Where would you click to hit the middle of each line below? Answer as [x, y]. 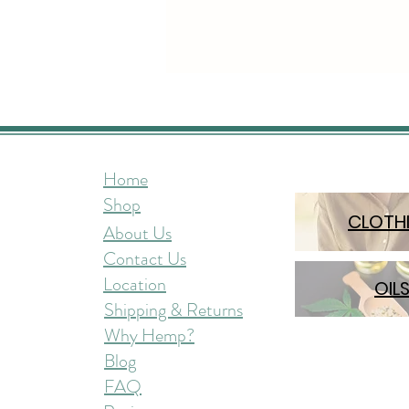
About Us [137, 233]
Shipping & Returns [173, 309]
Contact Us [145, 258]
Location [135, 284]
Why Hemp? [149, 335]
